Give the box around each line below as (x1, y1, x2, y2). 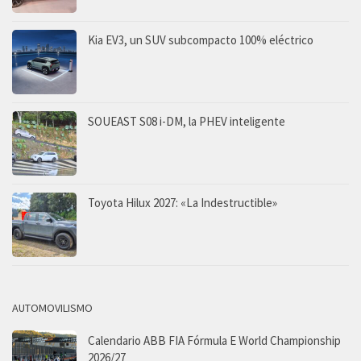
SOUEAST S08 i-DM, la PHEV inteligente (88, 113, 285, 129)
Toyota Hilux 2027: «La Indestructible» (88, 194, 277, 210)
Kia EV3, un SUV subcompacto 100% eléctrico (88, 31, 313, 48)
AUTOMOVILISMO (12, 300, 93, 315)
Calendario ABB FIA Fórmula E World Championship (88, 332, 341, 348)
